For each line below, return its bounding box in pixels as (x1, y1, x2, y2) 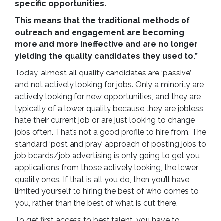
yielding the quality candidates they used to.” (15, 51, 198, 61)
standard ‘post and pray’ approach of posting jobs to (15, 139, 206, 149)
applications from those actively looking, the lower (15, 163, 198, 173)
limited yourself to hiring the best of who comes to (15, 186, 199, 196)
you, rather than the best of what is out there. (15, 198, 178, 208)
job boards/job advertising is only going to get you (15, 151, 200, 161)
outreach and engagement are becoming (15, 28, 184, 37)
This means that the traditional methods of (15, 16, 190, 26)
